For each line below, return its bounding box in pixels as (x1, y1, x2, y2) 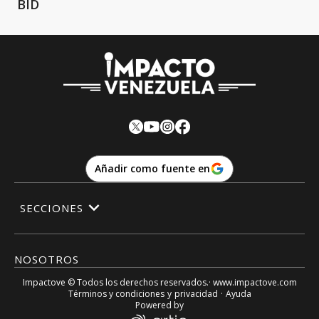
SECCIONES (20, 201, 83, 216)
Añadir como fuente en (95, 161, 210, 175)
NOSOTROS (14, 251, 79, 266)
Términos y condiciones (68, 287, 164, 300)
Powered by (135, 298, 184, 311)
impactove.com (234, 276, 297, 288)
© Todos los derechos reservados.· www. (65, 276, 234, 288)
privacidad (174, 287, 218, 300)
